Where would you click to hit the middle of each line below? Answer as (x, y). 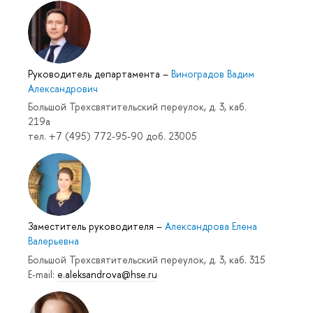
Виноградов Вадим (213, 73)
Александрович (63, 88)
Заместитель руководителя (92, 226)
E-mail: (43, 274)
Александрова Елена (211, 226)
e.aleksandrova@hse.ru (107, 274)
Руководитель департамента (95, 73)
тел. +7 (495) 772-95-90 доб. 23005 (112, 136)
